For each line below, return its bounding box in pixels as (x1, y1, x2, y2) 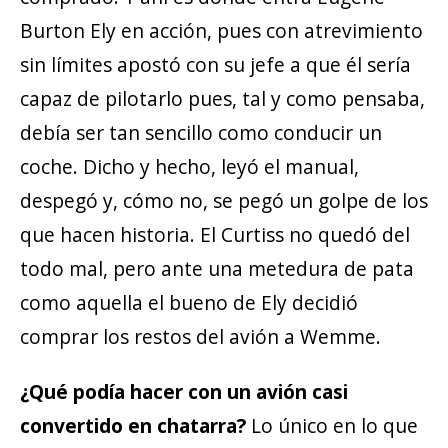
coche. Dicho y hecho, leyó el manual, (20, 153, 359, 181)
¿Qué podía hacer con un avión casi (20, 377, 348, 405)
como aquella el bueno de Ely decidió (20, 289, 358, 317)
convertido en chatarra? (20, 411, 246, 439)
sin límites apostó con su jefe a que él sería (20, 51, 411, 79)
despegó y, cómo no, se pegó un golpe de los (20, 187, 428, 215)
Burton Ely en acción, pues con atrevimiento (20, 17, 423, 45)
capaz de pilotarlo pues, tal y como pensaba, (20, 85, 425, 113)
